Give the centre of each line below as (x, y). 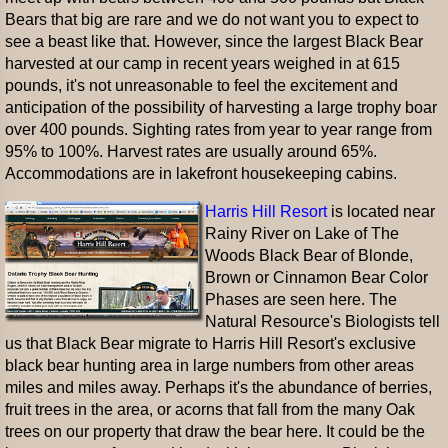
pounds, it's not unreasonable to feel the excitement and (201, 85)
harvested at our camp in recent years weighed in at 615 (202, 63)
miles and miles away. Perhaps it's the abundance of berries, (218, 387)
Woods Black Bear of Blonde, (309, 255)
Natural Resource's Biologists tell (322, 321)
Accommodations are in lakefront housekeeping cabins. (201, 173)
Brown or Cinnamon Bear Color (316, 277)
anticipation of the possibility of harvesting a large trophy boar (221, 107)
